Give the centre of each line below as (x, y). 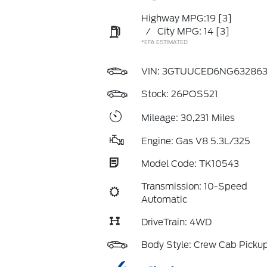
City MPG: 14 (185, 32)
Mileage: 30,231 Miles (188, 118)
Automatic (164, 200)
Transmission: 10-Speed (194, 187)
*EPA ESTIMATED (164, 42)
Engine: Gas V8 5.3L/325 (195, 141)
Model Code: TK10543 (190, 164)
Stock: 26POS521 (179, 94)
